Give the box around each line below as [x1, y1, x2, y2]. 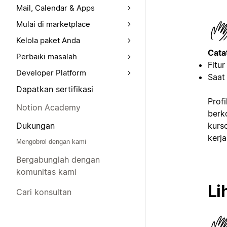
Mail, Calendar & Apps [16, 3, 95, 13]
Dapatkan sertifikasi [16, 84, 93, 94]
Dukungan [16, 121, 55, 131]
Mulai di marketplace [16, 19, 90, 29]
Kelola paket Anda [16, 35, 80, 45]
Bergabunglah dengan [16, 155, 100, 165]
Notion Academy [16, 102, 81, 112]
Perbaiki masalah [16, 52, 77, 61]
